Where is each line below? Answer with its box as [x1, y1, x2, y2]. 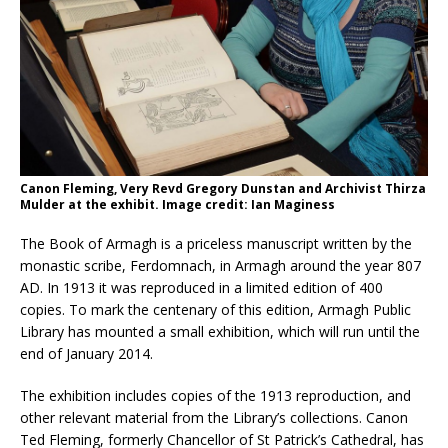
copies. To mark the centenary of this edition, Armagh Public [20, 300, 411, 320]
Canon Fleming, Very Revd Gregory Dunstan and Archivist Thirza [20, 180, 426, 198]
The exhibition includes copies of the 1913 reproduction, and [20, 386, 411, 406]
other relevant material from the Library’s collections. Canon [20, 408, 408, 428]
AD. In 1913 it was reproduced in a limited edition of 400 [20, 278, 383, 298]
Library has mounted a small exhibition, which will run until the [20, 322, 420, 342]
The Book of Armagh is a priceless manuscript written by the [20, 234, 412, 254]
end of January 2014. [20, 344, 153, 364]
